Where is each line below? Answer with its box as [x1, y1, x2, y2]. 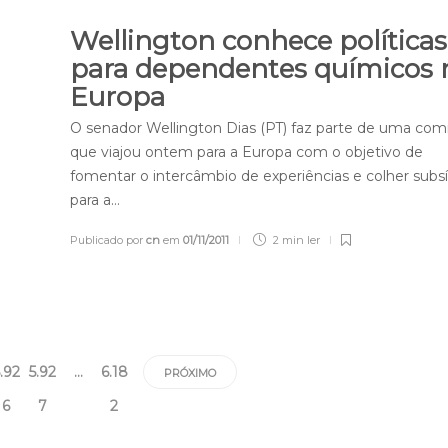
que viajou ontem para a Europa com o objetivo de [70, 142, 424, 161]
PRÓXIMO [164, 366, 216, 381]
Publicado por [70, 232, 147, 247]
